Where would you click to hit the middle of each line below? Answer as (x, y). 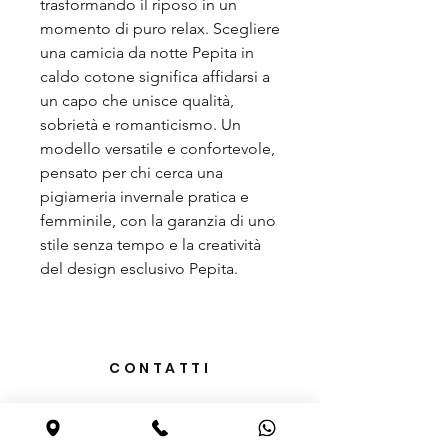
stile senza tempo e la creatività (150, 244)
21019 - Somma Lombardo (160, 429)
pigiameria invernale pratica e (144, 196)
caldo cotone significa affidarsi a (155, 76)
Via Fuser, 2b (160, 410)
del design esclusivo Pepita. (139, 268)
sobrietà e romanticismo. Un (140, 124)
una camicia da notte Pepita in (147, 52)
